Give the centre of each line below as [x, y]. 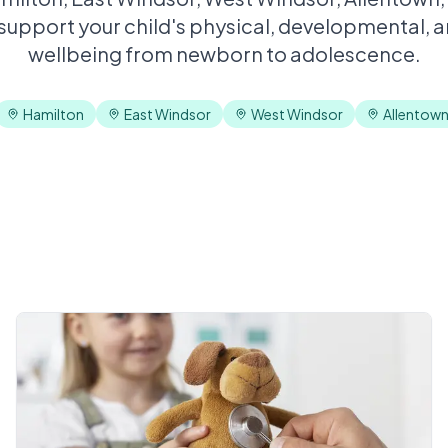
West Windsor [296, 114]
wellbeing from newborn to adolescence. [224, 53]
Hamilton [53, 114]
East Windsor [167, 114]
